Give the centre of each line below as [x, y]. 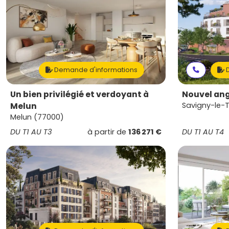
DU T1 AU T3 [31, 132]
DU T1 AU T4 [203, 132]
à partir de [108, 132]
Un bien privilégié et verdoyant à [79, 94]
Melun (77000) [37, 117]
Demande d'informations [95, 70]
